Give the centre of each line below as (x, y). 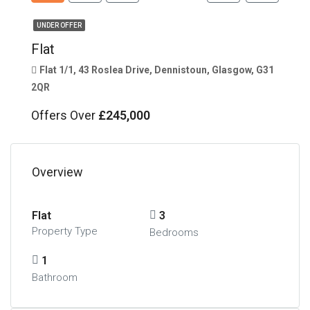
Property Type (65, 231)
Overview (57, 172)
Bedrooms (174, 232)
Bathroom (55, 277)
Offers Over (65, 115)
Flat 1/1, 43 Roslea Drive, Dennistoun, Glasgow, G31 (157, 70)
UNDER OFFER (59, 25)
